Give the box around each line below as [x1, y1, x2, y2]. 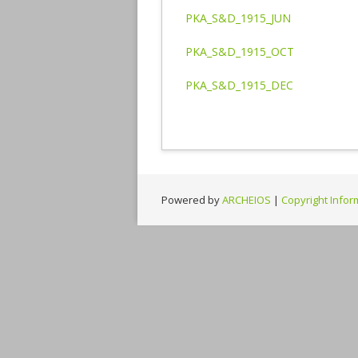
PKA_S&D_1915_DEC [185, 77, 293, 93]
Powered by [161, 192, 222, 207]
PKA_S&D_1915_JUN [185, 10, 291, 26]
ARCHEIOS [222, 192, 271, 207]
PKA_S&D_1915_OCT [185, 43, 294, 59]
